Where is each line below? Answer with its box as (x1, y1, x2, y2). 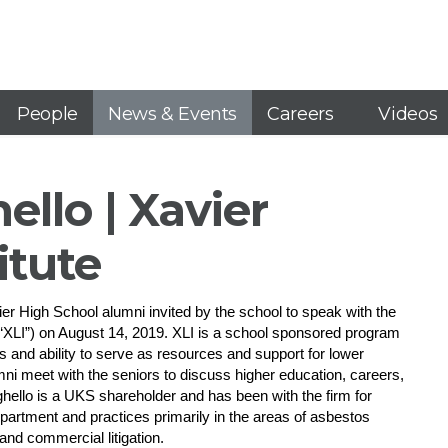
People (17, 103, 78, 125)
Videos (378, 103, 438, 125)
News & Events (107, 103, 237, 125)
